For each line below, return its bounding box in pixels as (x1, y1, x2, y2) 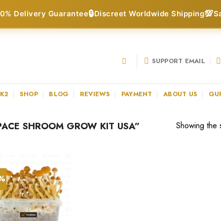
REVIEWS (79, 89, 110, 99)
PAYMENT (121, 89, 152, 99)
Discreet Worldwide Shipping (94, 9, 204, 18)
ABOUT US (163, 89, 198, 99)
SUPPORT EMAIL (151, 56, 205, 66)
